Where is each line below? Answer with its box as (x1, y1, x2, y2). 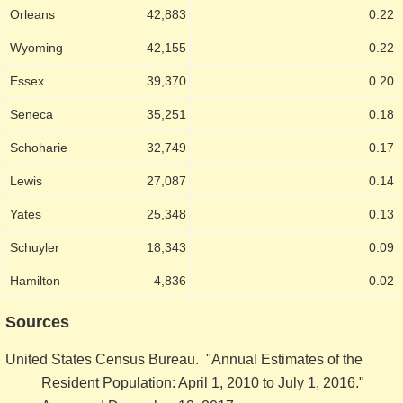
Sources (5, 312, 69, 331)
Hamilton (10, 273, 60, 288)
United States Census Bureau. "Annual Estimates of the (5, 351, 363, 367)
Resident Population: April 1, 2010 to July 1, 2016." (41, 374, 368, 390)
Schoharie (10, 139, 67, 155)
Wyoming (10, 40, 63, 55)
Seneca (10, 106, 53, 121)
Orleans (10, 6, 55, 22)
